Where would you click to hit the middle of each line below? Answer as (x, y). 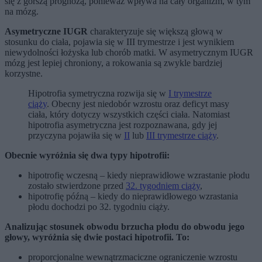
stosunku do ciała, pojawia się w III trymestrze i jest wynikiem (119, 42)
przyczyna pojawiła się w (76, 135)
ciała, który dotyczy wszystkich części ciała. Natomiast (129, 114)
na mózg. (22, 11)
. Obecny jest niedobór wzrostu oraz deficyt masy (138, 104)
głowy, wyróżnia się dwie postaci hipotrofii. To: (97, 237)
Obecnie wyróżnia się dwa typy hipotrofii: (87, 155)
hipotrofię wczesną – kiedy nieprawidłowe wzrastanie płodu (139, 175)
